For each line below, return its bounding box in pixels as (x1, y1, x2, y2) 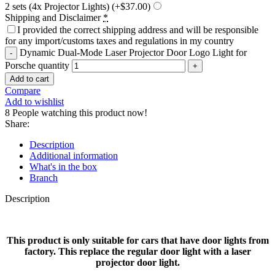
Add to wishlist (5, 96, 64, 107)
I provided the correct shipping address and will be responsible (17, 24, 258, 35)
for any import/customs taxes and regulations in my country (5, 35, 234, 46)
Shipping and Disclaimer (5, 12, 101, 23)
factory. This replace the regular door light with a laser (24, 246, 251, 257)
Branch (29, 172, 58, 183)
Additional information (29, 150, 118, 161)
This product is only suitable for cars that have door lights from (6, 234, 269, 246)
